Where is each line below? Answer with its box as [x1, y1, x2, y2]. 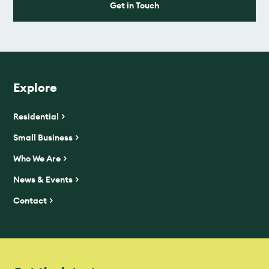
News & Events [13, 174, 73, 185]
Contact [13, 195, 47, 206]
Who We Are [13, 153, 61, 164]
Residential [13, 110, 59, 122]
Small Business [13, 131, 73, 143]
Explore [13, 79, 58, 95]
